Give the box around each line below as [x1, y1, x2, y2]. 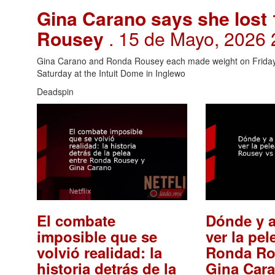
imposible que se [37, 226, 157, 247]
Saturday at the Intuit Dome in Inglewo [37, 66, 185, 79]
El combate [37, 210, 115, 231]
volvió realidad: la [37, 242, 162, 263]
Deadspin [37, 85, 74, 98]
